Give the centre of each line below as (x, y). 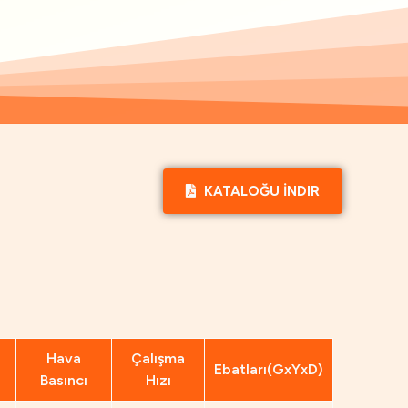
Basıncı (64, 381)
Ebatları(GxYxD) (269, 370)
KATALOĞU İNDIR (260, 192)
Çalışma (158, 359)
